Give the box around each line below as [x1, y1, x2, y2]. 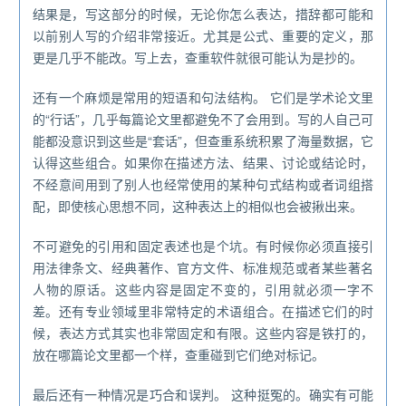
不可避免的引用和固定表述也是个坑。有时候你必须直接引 [33, 237, 373, 256]
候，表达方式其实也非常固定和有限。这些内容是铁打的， [33, 324, 373, 343]
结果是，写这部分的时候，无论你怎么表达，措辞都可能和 [33, 5, 373, 24]
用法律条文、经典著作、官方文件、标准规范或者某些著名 [33, 258, 373, 277]
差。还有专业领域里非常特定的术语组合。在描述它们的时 [33, 302, 373, 321]
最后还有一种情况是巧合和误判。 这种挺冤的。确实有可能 [33, 385, 373, 404]
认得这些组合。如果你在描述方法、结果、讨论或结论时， [33, 153, 373, 172]
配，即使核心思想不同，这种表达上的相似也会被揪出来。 [33, 197, 362, 216]
